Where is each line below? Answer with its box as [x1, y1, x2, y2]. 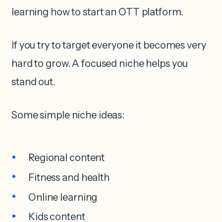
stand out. [11, 75, 55, 88]
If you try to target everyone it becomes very [11, 39, 206, 51]
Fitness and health [28, 171, 110, 183]
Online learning [28, 191, 98, 203]
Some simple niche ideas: [11, 109, 125, 121]
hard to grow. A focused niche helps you [11, 57, 188, 69]
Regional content [28, 152, 105, 164]
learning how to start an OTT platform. [11, 5, 183, 18]
